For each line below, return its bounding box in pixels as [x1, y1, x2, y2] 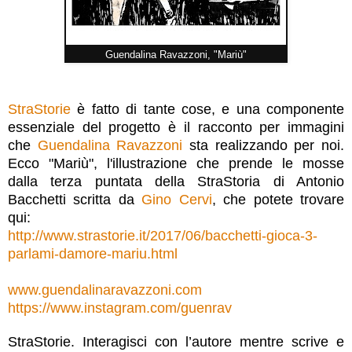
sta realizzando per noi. [182, 137, 345, 154]
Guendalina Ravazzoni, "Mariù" [105, 49, 247, 61]
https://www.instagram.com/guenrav [8, 300, 232, 317]
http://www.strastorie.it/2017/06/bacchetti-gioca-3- [8, 228, 317, 244]
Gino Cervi [141, 192, 212, 208]
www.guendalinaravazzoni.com [8, 282, 202, 299]
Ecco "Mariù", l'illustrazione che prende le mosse [8, 156, 344, 172]
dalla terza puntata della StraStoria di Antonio [8, 174, 344, 190]
